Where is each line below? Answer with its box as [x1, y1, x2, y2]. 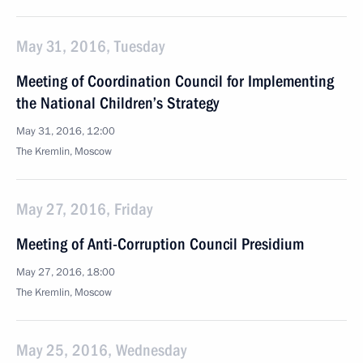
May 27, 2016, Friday [16, 199, 152, 219]
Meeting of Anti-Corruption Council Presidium [16, 234, 304, 254]
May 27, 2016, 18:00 [16, 265, 115, 280]
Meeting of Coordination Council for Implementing [16, 71, 334, 91]
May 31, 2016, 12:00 [16, 124, 115, 139]
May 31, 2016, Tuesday [16, 36, 164, 56]
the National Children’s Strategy [16, 93, 219, 113]
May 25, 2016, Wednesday [16, 340, 186, 360]
